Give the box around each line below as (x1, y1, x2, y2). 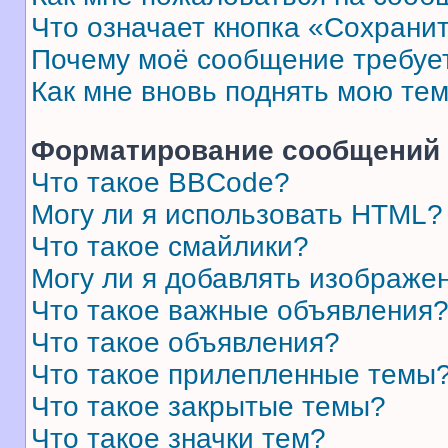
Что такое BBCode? (31, 167, 290, 198)
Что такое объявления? (31, 327, 340, 358)
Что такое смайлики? (31, 231, 309, 262)
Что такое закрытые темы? (31, 391, 386, 422)
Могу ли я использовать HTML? (31, 199, 443, 230)
